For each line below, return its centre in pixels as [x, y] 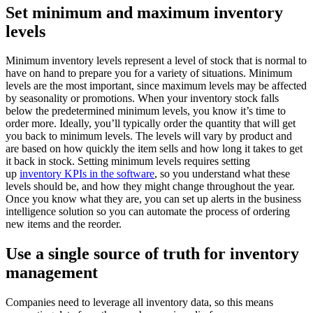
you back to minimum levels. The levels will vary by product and [149, 136]
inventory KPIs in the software [87, 174]
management [52, 273]
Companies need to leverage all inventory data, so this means [139, 303]
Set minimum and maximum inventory [144, 12]
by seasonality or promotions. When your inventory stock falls [142, 99]
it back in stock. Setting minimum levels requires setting [128, 161]
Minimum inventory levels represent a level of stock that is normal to [156, 61]
